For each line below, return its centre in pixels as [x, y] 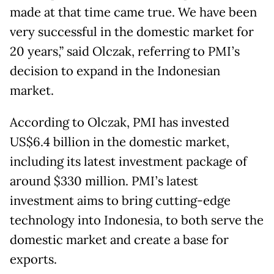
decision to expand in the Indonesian [115, 71]
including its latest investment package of [128, 162]
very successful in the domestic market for [132, 32]
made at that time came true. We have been [133, 13]
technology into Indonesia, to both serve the [137, 220]
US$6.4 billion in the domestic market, [120, 142]
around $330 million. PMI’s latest [104, 181]
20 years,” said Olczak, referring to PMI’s [125, 52]
